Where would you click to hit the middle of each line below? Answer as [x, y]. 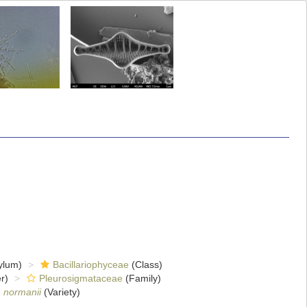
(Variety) [60, 292]
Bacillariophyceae [90, 265]
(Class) [145, 265]
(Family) [142, 278]
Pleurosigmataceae [81, 278]
